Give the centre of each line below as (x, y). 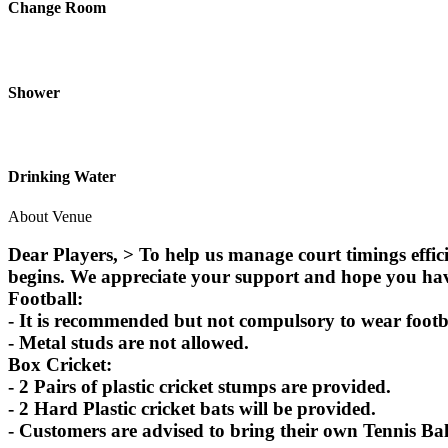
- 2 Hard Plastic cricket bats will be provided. (192, 409)
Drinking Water (62, 177)
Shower (34, 92)
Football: (45, 299)
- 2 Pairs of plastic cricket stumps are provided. (199, 387)
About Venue (50, 216)
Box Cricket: (60, 365)
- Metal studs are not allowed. (128, 343)
